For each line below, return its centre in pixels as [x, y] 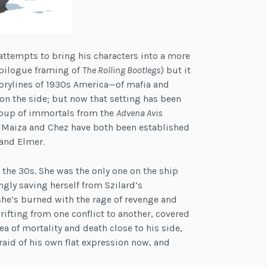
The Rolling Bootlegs [121, 70]
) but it [176, 70]
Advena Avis [139, 113]
